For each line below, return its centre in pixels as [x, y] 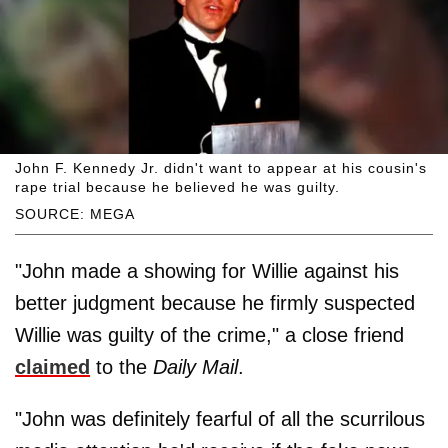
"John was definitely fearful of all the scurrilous [220, 419]
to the [121, 367]
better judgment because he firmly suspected [215, 303]
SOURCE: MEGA [75, 214]
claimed [52, 367]
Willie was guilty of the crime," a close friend [209, 335]
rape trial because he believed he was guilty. [177, 187]
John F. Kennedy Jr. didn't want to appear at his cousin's [221, 168]
